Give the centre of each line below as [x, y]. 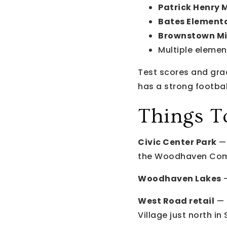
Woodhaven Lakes [180, 178]
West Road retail [176, 201]
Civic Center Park [177, 142]
